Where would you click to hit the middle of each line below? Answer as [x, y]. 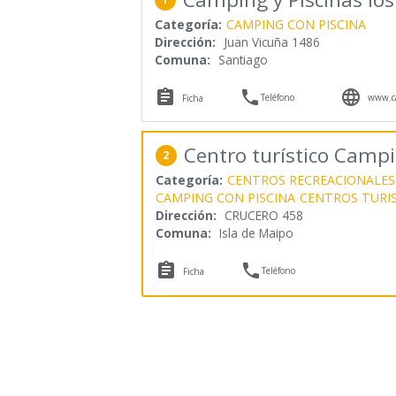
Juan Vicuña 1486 [271, 42]
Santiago [243, 59]
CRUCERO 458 [263, 215]
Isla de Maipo [256, 232]
